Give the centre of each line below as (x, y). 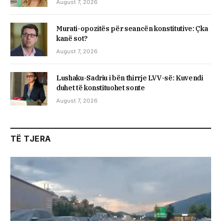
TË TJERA (31, 139)
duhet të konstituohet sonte (101, 88)
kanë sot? (72, 38)
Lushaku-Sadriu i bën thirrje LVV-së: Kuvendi (130, 78)
